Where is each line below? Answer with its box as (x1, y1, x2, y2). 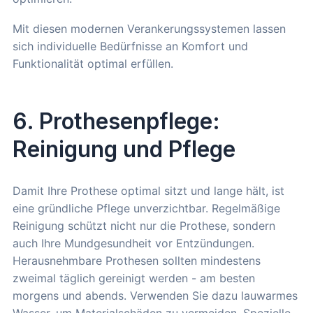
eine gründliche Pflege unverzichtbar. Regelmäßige (13, 201, 280, 216)
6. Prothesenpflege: (13, 108, 220, 136)
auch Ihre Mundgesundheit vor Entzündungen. (13, 236, 254, 251)
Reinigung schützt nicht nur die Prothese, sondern (13, 219, 275, 233)
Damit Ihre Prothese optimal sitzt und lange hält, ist (13, 184, 284, 198)
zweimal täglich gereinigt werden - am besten (13, 271, 255, 286)
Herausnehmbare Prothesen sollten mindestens (13, 254, 261, 268)
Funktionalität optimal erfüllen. (13, 57, 173, 71)
